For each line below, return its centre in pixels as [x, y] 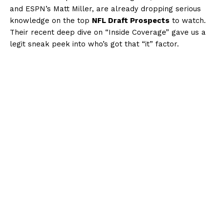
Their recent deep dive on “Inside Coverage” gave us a [108, 32]
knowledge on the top [51, 20]
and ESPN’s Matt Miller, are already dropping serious [105, 9]
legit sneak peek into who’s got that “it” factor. [94, 44]
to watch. [188, 20]
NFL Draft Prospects [131, 20]
